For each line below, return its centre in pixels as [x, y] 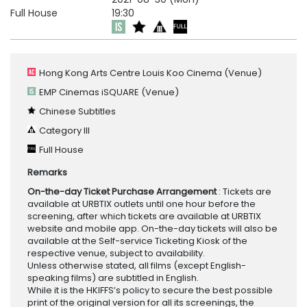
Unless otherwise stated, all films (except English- [137, 266]
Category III [64, 131]
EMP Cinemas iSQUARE [89, 93]
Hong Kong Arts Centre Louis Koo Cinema [131, 73]
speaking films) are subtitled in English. [113, 278]
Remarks [47, 173]
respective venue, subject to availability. [116, 254]
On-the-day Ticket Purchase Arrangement [123, 192]
